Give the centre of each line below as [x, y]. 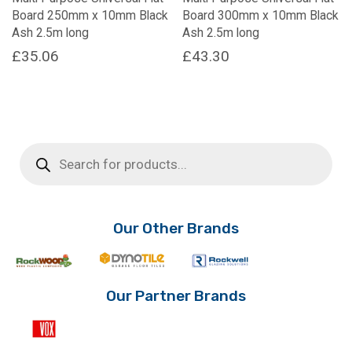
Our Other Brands [176, 228]
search [36, 159]
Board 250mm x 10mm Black [90, 15]
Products [41, 148]
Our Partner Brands [176, 295]
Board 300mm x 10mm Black [261, 15]
